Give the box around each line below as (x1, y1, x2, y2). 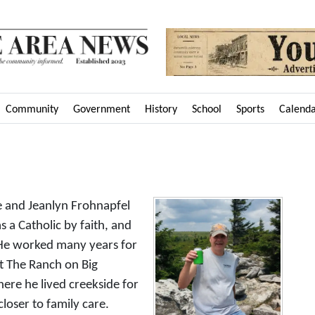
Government (73, 103, 130, 115)
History (145, 103, 177, 115)
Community (6, 103, 58, 115)
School (192, 103, 221, 115)
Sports (236, 103, 264, 115)
